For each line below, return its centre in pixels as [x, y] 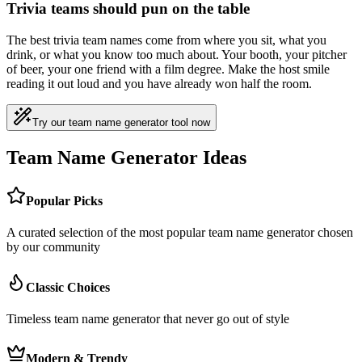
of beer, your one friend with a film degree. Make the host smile [168, 69]
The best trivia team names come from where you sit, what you [166, 40]
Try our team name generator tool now [121, 122]
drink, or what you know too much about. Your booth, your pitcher [177, 54]
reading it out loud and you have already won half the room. [159, 83]
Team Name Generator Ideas [126, 157]
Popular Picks [64, 201]
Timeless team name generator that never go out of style [148, 318]
